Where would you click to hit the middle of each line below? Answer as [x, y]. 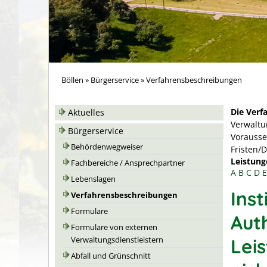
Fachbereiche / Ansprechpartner [128, 163]
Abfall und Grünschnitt [111, 256]
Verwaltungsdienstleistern [117, 240]
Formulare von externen [114, 227]
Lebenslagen [93, 179]
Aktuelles [86, 112]
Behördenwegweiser [107, 147]
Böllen [72, 80]
